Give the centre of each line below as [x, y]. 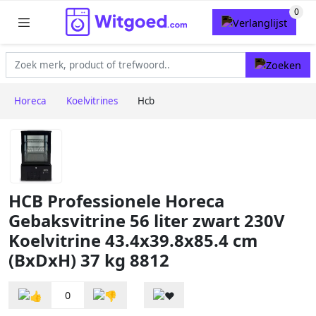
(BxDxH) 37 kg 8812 [89, 261]
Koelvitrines [92, 101]
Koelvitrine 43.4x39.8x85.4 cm [133, 241]
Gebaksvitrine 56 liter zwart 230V [146, 221]
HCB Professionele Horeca [116, 201]
